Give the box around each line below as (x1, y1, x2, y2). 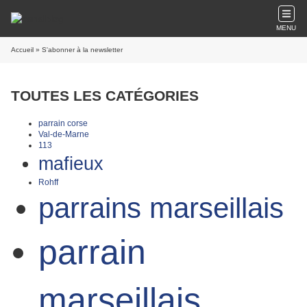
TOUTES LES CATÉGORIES (11, 88, 199, 104)
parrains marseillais (38, 191, 284, 224)
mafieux (38, 152, 103, 174)
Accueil (11, 46, 34, 53)
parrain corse (38, 118, 88, 128)
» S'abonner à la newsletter (34, 46, 123, 53)
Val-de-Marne (38, 129, 89, 139)
